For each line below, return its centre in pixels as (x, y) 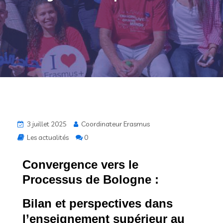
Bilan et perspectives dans (98, 204)
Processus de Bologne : (92, 180)
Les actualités (48, 138)
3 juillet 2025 (46, 124)
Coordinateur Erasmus (115, 124)
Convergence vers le (80, 165)
